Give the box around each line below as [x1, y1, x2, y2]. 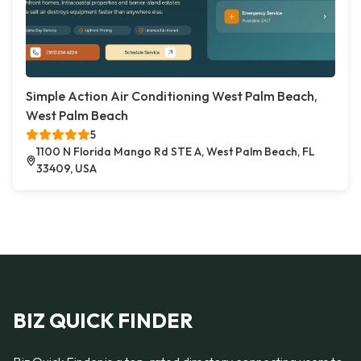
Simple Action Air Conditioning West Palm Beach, [26, 88, 317, 104]
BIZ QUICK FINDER [13, 308, 193, 334]
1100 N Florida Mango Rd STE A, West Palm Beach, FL [36, 144, 316, 159]
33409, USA [36, 161, 98, 176]
